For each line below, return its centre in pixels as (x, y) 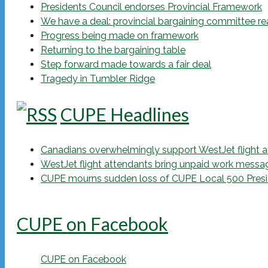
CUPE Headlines (125, 115)
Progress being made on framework (120, 36)
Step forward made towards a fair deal (126, 65)
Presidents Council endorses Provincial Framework (151, 7)
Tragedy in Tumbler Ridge (98, 79)
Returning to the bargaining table (113, 50)
